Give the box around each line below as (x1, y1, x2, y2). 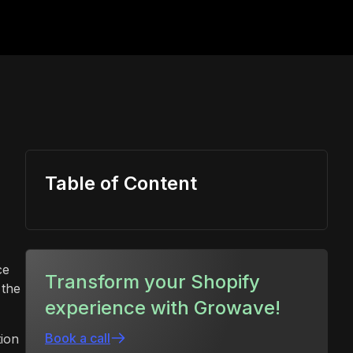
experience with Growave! (45, 295, 281, 319)
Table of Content (45, 171, 197, 195)
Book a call (45, 329, 110, 346)
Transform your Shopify (45, 269, 260, 293)
